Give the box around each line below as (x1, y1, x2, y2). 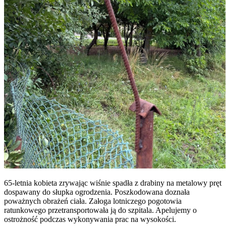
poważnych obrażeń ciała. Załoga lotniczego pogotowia (4, 196, 182, 205)
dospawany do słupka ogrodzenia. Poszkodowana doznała (4, 187, 190, 196)
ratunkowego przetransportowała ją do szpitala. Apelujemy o (4, 205, 197, 214)
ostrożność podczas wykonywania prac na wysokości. (4, 214, 176, 223)
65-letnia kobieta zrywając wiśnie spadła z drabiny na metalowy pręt (4, 178, 221, 187)
